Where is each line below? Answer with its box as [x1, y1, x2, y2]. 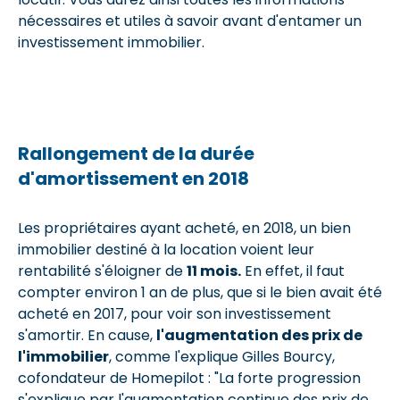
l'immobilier [18, 346, 109, 367]
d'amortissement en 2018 [18, 166, 249, 191]
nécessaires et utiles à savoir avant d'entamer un [18, 11, 362, 31]
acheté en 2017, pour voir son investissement [18, 304, 331, 324]
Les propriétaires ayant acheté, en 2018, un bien [18, 218, 351, 238]
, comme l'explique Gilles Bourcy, [109, 346, 335, 367]
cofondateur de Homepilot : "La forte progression [18, 368, 361, 388]
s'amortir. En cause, [18, 325, 156, 346]
